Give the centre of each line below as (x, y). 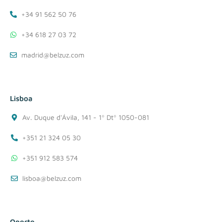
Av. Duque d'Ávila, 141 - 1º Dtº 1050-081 (85, 117)
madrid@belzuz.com (53, 55)
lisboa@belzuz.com (52, 178)
